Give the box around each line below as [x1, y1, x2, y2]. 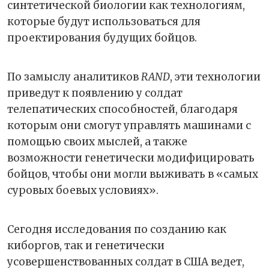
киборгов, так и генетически [7, 239, 165, 253]
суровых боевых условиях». [7, 184, 159, 198]
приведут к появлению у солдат [7, 86, 183, 100]
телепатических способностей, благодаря [7, 103, 238, 116]
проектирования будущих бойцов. [7, 31, 197, 45]
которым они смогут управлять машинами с [7, 119, 251, 133]
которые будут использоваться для [7, 15, 201, 29]
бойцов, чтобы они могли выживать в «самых [7, 168, 258, 181]
